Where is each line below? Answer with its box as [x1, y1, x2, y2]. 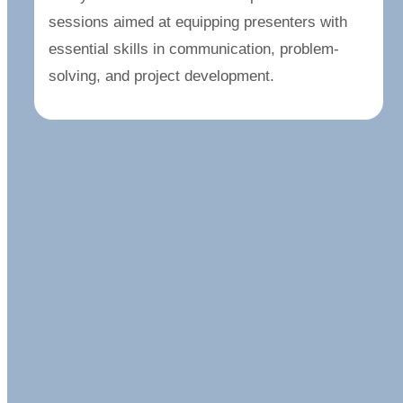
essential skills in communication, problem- [49, 40, 339, 58]
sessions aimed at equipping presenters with [49, 13, 347, 31]
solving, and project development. [49, 67, 274, 85]
